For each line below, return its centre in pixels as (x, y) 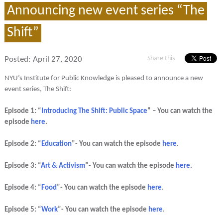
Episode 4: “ (23, 188)
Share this (161, 59)
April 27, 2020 (57, 60)
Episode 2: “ (23, 144)
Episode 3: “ (22, 166)
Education (56, 144)
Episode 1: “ (23, 111)
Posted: (18, 60)
